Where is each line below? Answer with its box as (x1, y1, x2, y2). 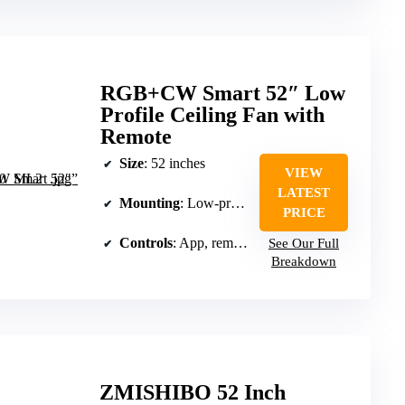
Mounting (119, 194, 180, 211)
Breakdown (271, 253, 336, 268)
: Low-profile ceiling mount (180, 194, 231, 211)
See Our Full (268, 235, 339, 250)
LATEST (278, 184, 330, 200)
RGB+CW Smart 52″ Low (100, 80, 345, 105)
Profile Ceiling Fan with (100, 102, 325, 127)
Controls (119, 234, 173, 250)
